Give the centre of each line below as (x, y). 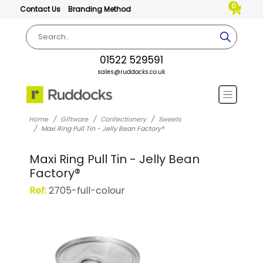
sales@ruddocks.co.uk (131, 72)
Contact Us (41, 9)
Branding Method (99, 9)
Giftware (74, 119)
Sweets (170, 119)
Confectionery (123, 119)
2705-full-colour (85, 190)
